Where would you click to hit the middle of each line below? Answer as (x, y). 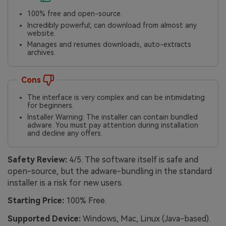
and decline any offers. (65, 133)
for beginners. (51, 106)
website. (42, 33)
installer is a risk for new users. (65, 183)
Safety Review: (37, 159)
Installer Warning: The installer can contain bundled (113, 117)
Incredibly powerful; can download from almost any (112, 25)
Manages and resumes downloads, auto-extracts (109, 45)
